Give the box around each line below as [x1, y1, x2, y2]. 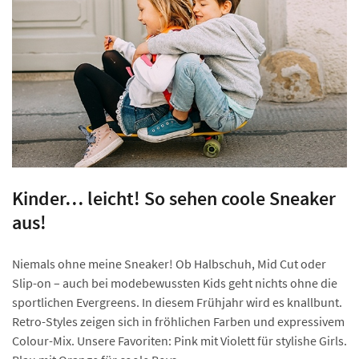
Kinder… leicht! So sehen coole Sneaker [12, 185, 336, 211]
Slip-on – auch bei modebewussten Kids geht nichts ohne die [12, 274, 337, 291]
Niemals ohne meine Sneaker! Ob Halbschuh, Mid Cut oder [12, 255, 326, 272]
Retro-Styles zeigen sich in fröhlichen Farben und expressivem [12, 313, 345, 329]
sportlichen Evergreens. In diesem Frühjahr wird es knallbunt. [12, 293, 342, 310]
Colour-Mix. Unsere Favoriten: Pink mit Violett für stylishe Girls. [12, 332, 347, 349]
